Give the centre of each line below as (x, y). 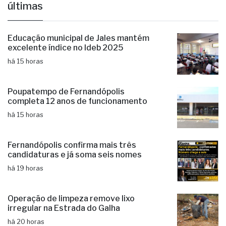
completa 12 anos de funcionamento (77, 101)
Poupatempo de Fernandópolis (66, 92)
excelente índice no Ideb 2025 (66, 48)
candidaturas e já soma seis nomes (75, 155)
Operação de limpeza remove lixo (71, 199)
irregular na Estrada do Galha (64, 208)
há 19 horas (25, 168)
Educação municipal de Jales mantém (78, 38)
